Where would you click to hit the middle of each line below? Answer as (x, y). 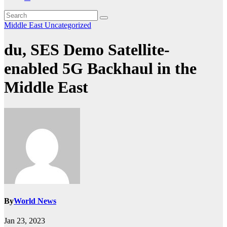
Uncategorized (68, 25)
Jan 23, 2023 (25, 221)
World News (35, 201)
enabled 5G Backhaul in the (100, 69)
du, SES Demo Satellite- (87, 50)
